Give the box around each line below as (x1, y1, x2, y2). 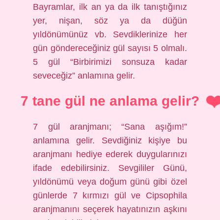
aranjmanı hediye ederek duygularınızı (33, 149, 187, 159)
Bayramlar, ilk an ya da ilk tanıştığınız (33, 2, 187, 12)
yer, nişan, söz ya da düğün (33, 16, 187, 26)
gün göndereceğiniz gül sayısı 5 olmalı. (33, 43, 187, 53)
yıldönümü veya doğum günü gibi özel (33, 177, 187, 187)
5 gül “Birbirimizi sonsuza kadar (33, 57, 187, 67)
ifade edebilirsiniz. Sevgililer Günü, (33, 163, 187, 173)
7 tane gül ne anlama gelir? (21, 93, 199, 109)
